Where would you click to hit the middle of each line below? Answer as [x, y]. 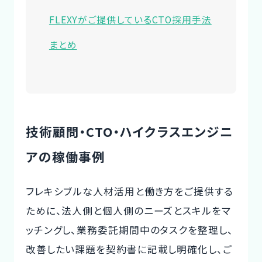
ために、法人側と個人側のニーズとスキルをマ [128, 210]
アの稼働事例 [65, 157]
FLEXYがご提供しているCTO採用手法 [130, 20]
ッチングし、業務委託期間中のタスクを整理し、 [129, 230]
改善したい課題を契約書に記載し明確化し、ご [129, 249]
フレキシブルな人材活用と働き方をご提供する [129, 191]
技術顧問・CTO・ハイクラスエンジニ [130, 132]
